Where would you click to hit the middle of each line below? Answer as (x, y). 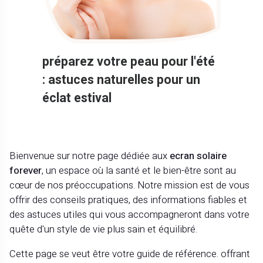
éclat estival (77, 99)
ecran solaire (198, 156)
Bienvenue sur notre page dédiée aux (90, 156)
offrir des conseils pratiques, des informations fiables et (129, 200)
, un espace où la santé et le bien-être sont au (139, 171)
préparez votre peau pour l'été (129, 62)
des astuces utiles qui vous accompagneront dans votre (130, 215)
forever (26, 171)
